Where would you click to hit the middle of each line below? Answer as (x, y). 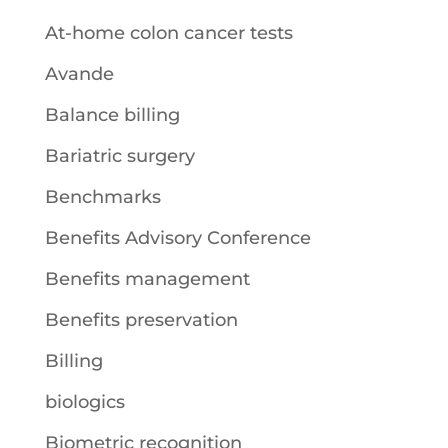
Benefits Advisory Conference (177, 237)
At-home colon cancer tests (168, 32)
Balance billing (112, 114)
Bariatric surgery (119, 155)
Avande (79, 73)
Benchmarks (102, 196)
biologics (84, 401)
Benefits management (147, 278)
